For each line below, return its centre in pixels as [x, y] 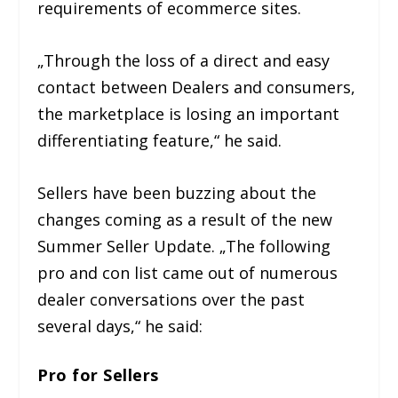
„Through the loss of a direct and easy [184, 61]
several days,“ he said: [120, 326]
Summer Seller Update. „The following [184, 246]
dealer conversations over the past [171, 299]
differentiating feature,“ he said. [160, 141]
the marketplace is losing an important [189, 114]
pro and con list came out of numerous [188, 272]
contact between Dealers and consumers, [197, 88]
